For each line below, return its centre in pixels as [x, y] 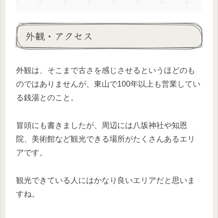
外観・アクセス [59, 36]
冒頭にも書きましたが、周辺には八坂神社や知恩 [102, 126]
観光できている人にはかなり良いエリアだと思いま [106, 180]
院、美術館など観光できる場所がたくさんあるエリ [106, 139]
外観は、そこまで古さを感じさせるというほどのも [106, 71]
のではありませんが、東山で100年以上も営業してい [108, 84]
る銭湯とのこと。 [47, 98]
